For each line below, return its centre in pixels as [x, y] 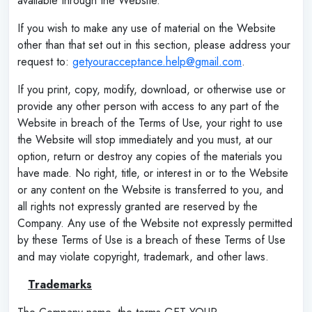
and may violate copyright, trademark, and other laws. [143, 256]
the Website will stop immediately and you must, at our [145, 139]
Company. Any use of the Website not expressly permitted [155, 223]
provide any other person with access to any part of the [148, 106]
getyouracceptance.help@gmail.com [157, 61]
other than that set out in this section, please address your [154, 45]
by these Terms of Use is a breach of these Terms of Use [151, 240]
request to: [45, 61]
